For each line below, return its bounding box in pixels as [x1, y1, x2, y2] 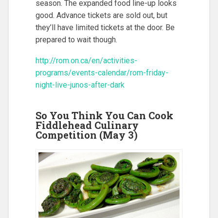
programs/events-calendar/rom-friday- [35, 68, 168, 77]
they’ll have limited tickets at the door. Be [35, 23, 175, 33]
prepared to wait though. [35, 35, 117, 45]
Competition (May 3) [35, 128, 138, 141]
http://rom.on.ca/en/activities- [35, 55, 137, 65]
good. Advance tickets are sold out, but [35, 11, 167, 20]
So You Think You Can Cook [35, 109, 173, 122]
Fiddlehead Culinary [35, 118, 139, 131]
